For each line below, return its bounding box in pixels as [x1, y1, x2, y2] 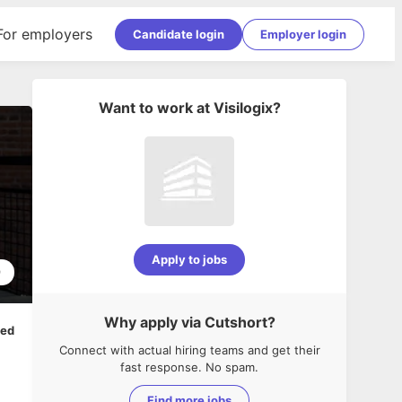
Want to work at [98, 99, 210, 117]
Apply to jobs [152, 252, 227, 267]
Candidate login [133, 26, 224, 41]
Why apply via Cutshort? [103, 313, 275, 331]
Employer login [260, 26, 346, 41]
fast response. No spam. [120, 360, 258, 374]
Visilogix [213, 99, 273, 117]
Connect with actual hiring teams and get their [58, 343, 320, 357]
